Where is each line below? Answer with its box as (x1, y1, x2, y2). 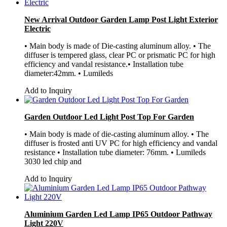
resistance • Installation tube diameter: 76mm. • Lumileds (24, 147, 206, 157)
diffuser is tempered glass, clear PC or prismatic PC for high (24, 50, 215, 59)
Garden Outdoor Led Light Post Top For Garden (24, 112, 194, 121)
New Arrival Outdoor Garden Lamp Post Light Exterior (24, 15, 218, 24)
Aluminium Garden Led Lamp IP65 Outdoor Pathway (24, 209, 212, 218)
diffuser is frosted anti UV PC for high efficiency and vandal (24, 138, 217, 147)
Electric (24, 24, 51, 33)
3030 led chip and (24, 157, 82, 166)
